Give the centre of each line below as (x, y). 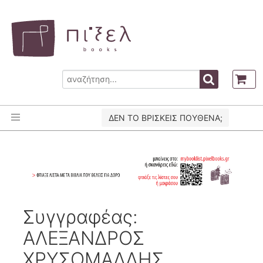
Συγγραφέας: (81, 217)
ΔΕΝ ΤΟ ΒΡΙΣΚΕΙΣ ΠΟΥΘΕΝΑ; (165, 118)
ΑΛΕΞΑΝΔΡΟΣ (84, 238)
